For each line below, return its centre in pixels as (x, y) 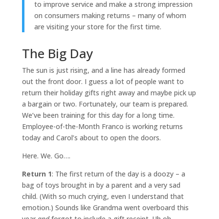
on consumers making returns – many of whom (110, 15)
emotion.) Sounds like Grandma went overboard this (105, 208)
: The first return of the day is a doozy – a (118, 174)
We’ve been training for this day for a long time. (98, 115)
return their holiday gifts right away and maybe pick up (109, 93)
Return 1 (37, 174)
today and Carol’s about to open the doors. (91, 138)
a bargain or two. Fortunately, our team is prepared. (105, 104)
